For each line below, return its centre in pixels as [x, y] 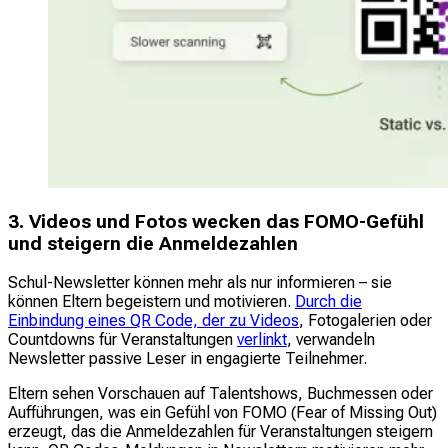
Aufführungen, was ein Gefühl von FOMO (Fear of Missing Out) [222, 413]
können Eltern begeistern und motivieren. [151, 302]
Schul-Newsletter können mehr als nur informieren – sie [200, 283]
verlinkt [262, 340]
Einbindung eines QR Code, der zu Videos [153, 321]
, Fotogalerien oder [365, 321]
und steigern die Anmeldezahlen [153, 243]
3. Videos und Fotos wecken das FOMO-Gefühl [216, 221]
